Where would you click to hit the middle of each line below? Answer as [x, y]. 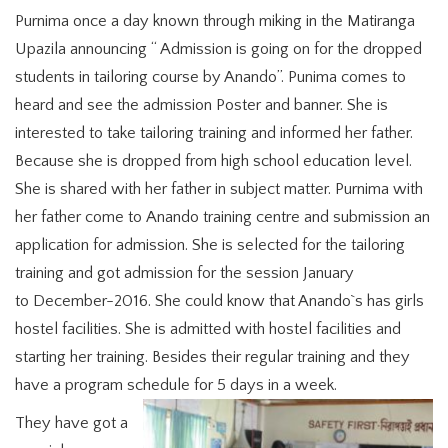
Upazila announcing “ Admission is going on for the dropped [218, 48]
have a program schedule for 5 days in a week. [176, 384]
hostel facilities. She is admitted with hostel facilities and [208, 328]
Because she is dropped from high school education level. [213, 160]
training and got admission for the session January [184, 272]
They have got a [71, 422]
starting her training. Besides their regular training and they [212, 356]
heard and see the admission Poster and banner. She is [201, 104]
